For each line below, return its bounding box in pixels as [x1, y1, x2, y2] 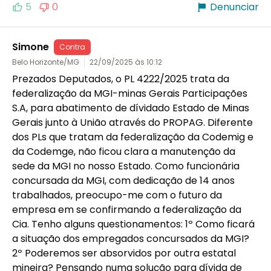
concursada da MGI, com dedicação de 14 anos [12, 173, 235, 188]
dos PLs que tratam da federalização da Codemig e [12, 129, 253, 144]
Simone [12, 39, 49, 54]
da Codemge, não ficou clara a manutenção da [12, 144, 235, 158]
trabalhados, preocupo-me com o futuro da [12, 188, 222, 202]
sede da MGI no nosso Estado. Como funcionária [12, 158, 240, 173]
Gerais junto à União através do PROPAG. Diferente [12, 115, 253, 129]
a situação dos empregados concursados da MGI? [12, 231, 249, 246]
